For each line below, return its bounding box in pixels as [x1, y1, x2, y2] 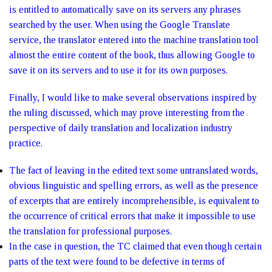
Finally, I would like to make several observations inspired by [9, 92, 257, 103]
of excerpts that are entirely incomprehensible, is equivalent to [9, 195, 259, 206]
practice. [9, 138, 42, 148]
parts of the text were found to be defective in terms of [9, 256, 225, 267]
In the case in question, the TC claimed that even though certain [9, 241, 262, 251]
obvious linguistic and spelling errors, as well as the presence [9, 180, 258, 191]
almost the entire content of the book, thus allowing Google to [9, 50, 255, 60]
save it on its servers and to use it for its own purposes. [9, 65, 228, 75]
